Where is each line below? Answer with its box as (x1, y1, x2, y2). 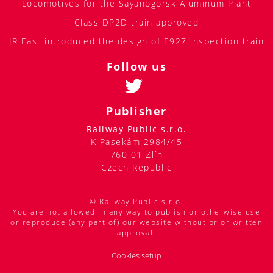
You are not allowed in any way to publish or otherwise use (13, 175, 260, 185)
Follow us (106, 27, 167, 43)
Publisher (106, 72, 167, 87)
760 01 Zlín (110, 117, 163, 129)
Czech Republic (101, 130, 172, 142)
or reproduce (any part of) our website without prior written (10, 186, 263, 196)
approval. (117, 196, 156, 206)
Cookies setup (112, 219, 161, 230)
